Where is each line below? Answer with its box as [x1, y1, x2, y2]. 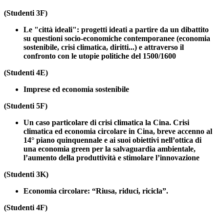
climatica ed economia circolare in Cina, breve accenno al [23, 127, 212, 136]
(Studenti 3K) [4, 170, 48, 179]
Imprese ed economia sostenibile [23, 85, 129, 94]
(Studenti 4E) [4, 68, 48, 77]
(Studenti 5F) [4, 102, 47, 110]
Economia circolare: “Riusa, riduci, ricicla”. [23, 187, 168, 196]
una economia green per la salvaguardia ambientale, [23, 145, 196, 153]
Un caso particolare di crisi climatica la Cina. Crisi [23, 118, 189, 127]
